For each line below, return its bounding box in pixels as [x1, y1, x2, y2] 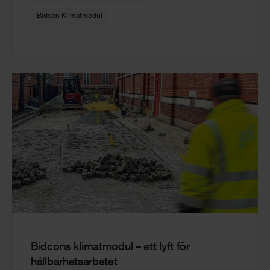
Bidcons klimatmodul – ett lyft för [31, 242, 190, 253]
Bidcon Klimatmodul [37, 13, 102, 20]
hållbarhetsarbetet [31, 257, 118, 268]
